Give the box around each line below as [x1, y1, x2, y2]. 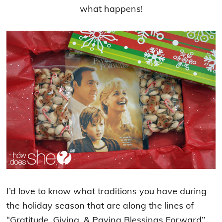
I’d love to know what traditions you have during [6, 185, 207, 197]
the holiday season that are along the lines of [6, 200, 194, 212]
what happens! [79, 2, 143, 14]
